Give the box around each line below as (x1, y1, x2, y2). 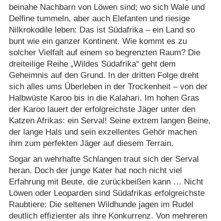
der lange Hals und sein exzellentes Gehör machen (8, 127, 197, 137)
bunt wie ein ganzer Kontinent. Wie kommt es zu (8, 37, 187, 46)
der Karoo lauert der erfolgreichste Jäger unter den (8, 105, 195, 114)
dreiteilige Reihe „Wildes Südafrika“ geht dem (8, 59, 176, 69)
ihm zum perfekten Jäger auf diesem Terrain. (8, 139, 174, 148)
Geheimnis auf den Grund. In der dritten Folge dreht (8, 71, 199, 80)
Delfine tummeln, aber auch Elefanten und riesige (8, 14, 190, 24)
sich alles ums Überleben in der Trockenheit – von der (8, 82, 208, 92)
